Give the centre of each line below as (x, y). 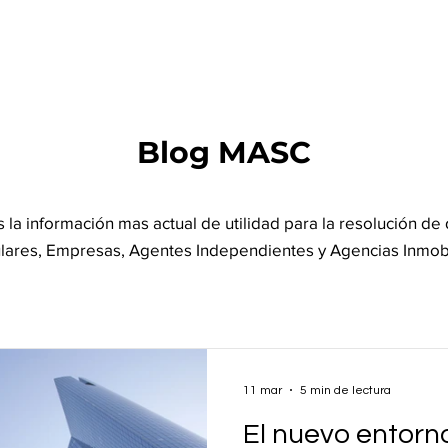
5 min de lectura (345, 390)
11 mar (262, 390)
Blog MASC (224, 152)
